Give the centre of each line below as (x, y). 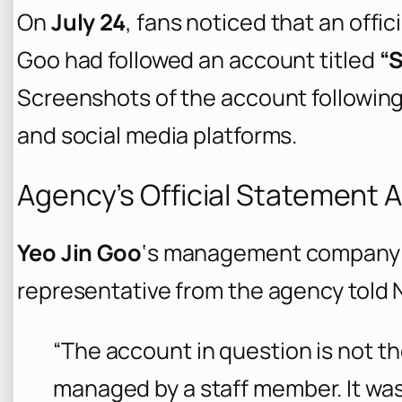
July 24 (88, 22)
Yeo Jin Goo (79, 253)
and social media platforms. (157, 135)
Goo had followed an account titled (198, 60)
